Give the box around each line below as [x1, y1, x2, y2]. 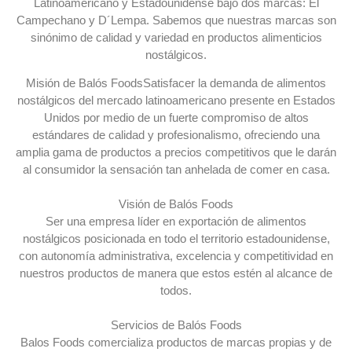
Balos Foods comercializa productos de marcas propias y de [20, 335, 332, 350]
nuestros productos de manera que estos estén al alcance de [20, 266, 332, 280]
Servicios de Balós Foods [110, 318, 242, 332]
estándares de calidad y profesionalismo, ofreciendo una [32, 128, 320, 142]
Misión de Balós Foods [26, 76, 143, 90]
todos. [160, 284, 192, 298]
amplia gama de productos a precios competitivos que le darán [16, 145, 336, 159]
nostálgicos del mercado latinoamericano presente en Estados [16, 93, 335, 108]
